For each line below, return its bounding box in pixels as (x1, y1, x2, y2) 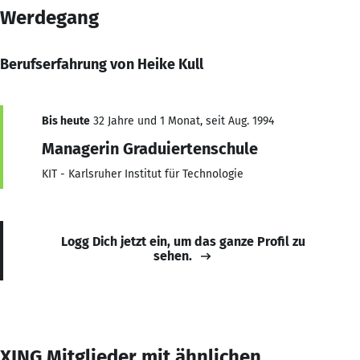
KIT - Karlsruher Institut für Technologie (42, 166, 243, 181)
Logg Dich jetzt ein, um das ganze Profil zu (61, 233, 305, 249)
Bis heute (42, 113, 90, 128)
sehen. (153, 247, 192, 264)
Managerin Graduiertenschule (42, 138, 258, 158)
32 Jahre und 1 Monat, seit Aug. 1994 (90, 113, 274, 128)
